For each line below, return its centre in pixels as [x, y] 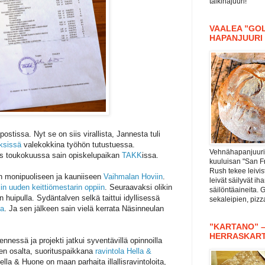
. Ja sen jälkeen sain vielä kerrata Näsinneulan [84, 209]
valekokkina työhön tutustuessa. [78, 145]
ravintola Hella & [123, 251]
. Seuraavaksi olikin [138, 188]
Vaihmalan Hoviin [133, 177]
